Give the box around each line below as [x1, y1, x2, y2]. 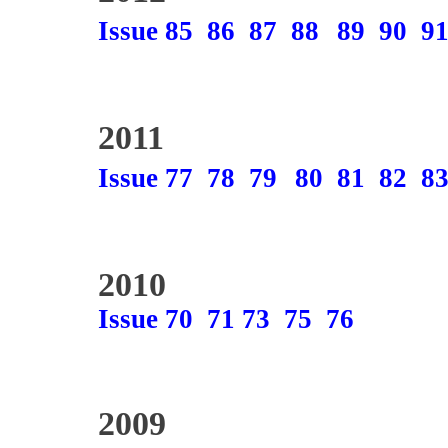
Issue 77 [98, 163, 193, 193]
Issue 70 [98, 304, 193, 334]
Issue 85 [98, 16, 193, 46]
